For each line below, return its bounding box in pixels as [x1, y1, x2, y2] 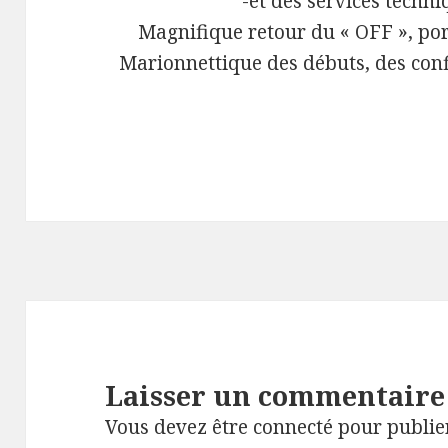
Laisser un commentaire [105, 376, 446, 414]
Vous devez [105, 413, 213, 440]
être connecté [212, 413, 334, 440]
